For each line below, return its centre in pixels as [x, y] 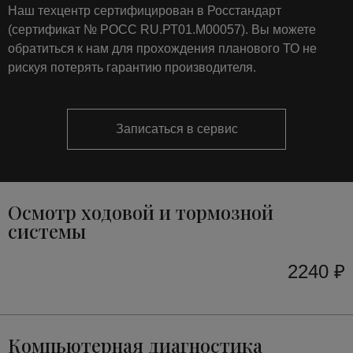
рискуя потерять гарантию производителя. [132, 67]
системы [47, 230]
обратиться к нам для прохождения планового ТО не [162, 48]
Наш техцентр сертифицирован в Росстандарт [145, 10]
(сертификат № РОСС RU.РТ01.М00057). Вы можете [162, 29]
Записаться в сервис [176, 128]
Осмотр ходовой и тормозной [141, 212]
